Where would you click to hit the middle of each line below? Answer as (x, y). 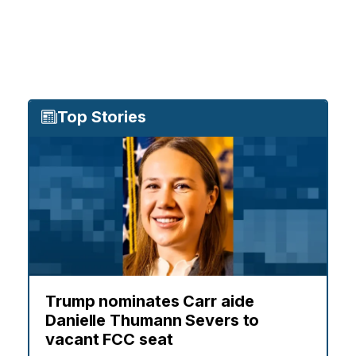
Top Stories (102, 117)
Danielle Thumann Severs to (153, 321)
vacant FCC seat (109, 340)
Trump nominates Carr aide (150, 302)
